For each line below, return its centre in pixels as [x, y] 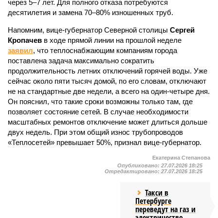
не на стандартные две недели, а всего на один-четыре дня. [109, 91]
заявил [20, 50]
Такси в [157, 193]
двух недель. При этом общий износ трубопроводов [95, 132]
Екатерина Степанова [181, 158]
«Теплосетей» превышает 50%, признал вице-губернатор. [105, 142]
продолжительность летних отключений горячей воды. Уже [108, 71]
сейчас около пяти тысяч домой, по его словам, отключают [107, 81]
